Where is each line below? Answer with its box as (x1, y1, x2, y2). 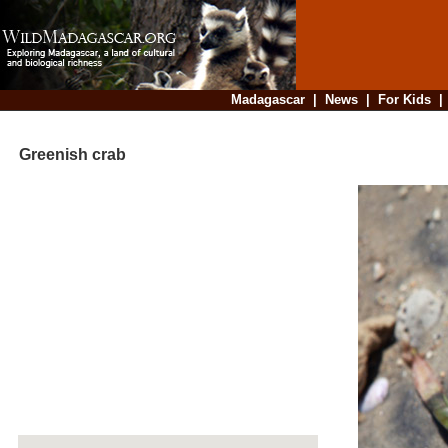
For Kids (377, 92, 431, 107)
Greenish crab (3, 146, 126, 164)
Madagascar (230, 92, 305, 107)
